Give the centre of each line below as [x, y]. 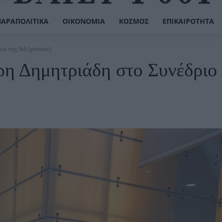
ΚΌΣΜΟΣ [134, 21]
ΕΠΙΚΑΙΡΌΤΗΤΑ [188, 21]
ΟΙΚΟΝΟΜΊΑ [83, 21]
